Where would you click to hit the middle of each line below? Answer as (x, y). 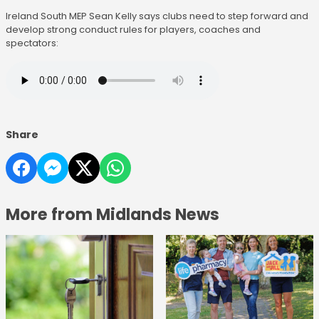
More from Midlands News (113, 215)
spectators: (32, 43)
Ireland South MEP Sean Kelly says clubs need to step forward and (157, 16)
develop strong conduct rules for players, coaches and (133, 30)
